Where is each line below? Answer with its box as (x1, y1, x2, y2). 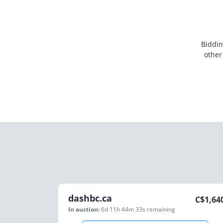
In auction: (68, 205, 100, 214)
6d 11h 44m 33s (101, 205, 147, 214)
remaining (147, 205, 175, 214)
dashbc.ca (68, 192, 112, 204)
